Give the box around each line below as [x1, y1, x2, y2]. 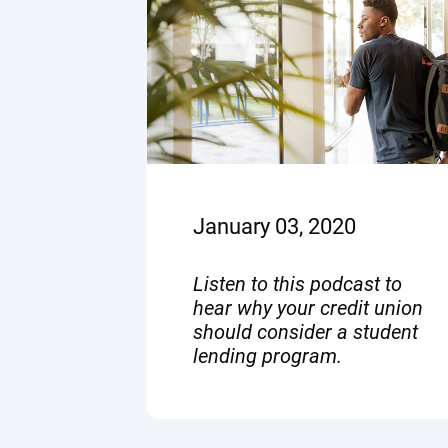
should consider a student [193, 319, 418, 344]
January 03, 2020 [193, 213, 356, 239]
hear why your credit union [193, 295, 423, 320]
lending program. [193, 343, 342, 368]
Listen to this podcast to [193, 271, 402, 296]
